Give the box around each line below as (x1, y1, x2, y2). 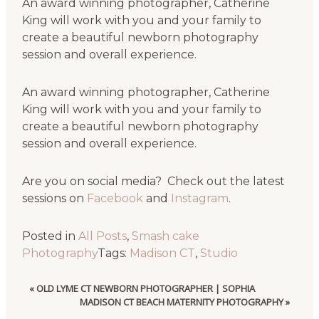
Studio (199, 246, 238, 261)
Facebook (86, 192, 143, 206)
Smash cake (131, 229, 199, 244)
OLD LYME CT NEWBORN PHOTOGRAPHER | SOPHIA (36, 281, 256, 295)
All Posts (78, 229, 127, 244)
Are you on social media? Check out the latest (21, 174, 285, 189)
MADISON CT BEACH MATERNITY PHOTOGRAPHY (79, 295, 283, 308)
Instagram (170, 192, 229, 206)
